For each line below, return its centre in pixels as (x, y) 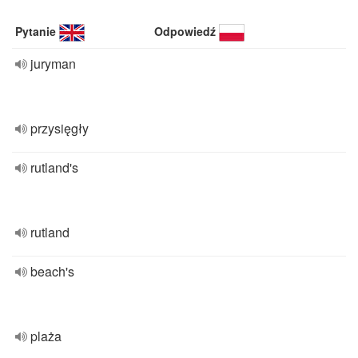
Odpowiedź (185, 31)
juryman (53, 64)
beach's (52, 271)
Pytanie (36, 31)
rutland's (54, 167)
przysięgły (60, 128)
